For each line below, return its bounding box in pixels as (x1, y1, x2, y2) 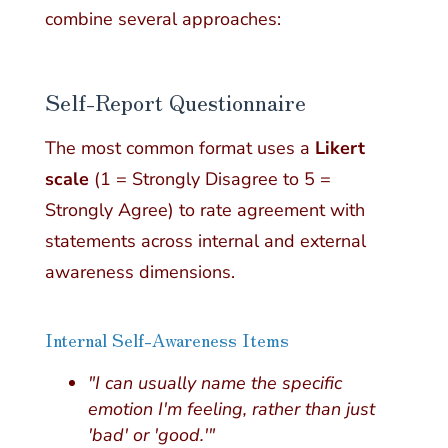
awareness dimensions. (44, 259, 235, 284)
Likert (314, 135, 365, 160)
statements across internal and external (44, 228, 366, 253)
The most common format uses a (44, 135, 315, 160)
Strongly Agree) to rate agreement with (44, 197, 365, 222)
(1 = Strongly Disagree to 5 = (88, 166, 331, 191)
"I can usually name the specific (87, 370, 342, 395)
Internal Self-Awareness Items (44, 325, 289, 352)
